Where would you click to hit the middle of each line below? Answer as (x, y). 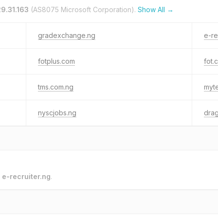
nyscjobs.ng (57, 113)
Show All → (156, 9)
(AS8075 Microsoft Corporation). (83, 9)
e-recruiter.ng (26, 176)
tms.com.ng (56, 87)
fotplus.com (56, 61)
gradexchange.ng (67, 35)
